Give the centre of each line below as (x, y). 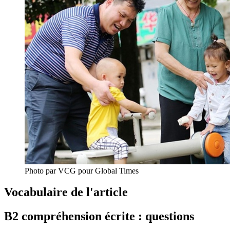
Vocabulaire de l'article (66, 192)
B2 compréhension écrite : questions (99, 216)
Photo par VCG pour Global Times (82, 170)
